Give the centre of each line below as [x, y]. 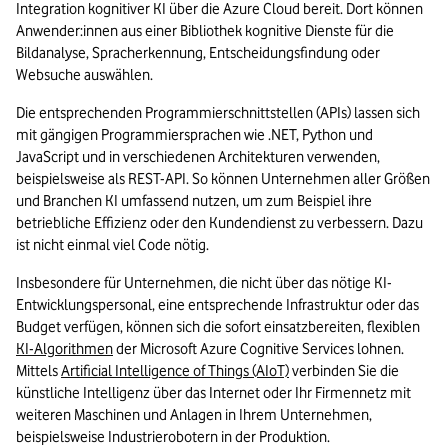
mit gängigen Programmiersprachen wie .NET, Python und [194, 135]
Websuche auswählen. [86, 75]
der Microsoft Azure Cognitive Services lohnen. [258, 349]
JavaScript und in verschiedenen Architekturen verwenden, [198, 157]
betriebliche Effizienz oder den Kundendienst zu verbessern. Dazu [219, 223]
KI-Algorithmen [64, 349]
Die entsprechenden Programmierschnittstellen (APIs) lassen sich [218, 113]
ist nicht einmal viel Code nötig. [112, 245]
